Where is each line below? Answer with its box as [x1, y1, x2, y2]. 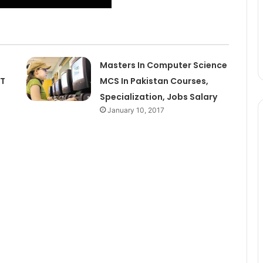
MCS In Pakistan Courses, [99, 75, 208, 87]
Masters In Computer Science [99, 59, 227, 71]
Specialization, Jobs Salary [99, 90, 217, 103]
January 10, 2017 [107, 105, 164, 114]
